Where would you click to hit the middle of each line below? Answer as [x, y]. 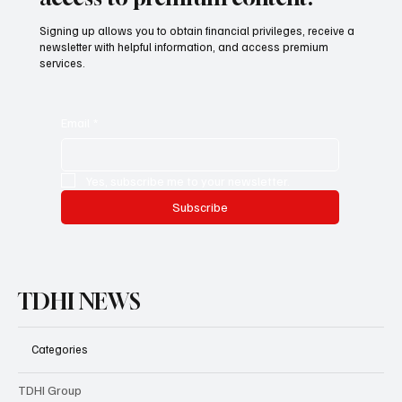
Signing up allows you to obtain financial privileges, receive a [197, 30]
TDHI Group [50, 389]
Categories [60, 350]
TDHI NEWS [79, 301]
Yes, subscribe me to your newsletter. [188, 180]
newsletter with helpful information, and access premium [184, 46]
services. [63, 62]
